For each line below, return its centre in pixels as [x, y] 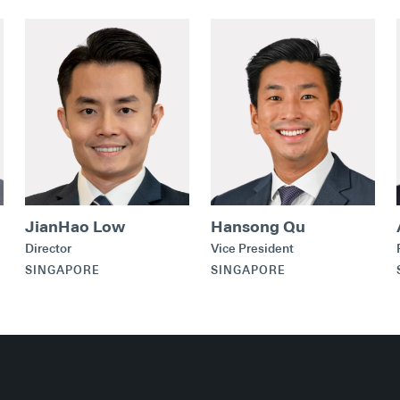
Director [48, 248]
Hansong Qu [258, 226]
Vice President [252, 248]
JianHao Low [75, 226]
